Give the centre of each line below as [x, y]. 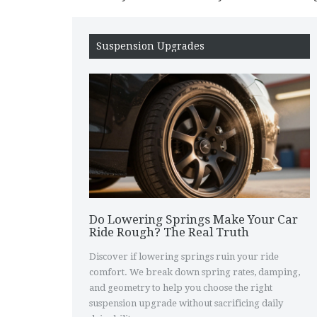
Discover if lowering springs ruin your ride [184, 256]
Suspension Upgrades [150, 46]
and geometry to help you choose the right [181, 287]
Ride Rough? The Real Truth [169, 232]
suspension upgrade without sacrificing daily [186, 303]
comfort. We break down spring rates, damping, [195, 272]
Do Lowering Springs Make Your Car [194, 219]
